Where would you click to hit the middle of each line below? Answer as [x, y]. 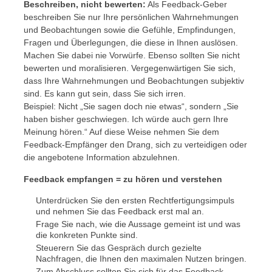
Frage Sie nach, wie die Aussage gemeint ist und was [138, 224]
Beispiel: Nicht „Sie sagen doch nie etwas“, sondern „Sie [131, 106]
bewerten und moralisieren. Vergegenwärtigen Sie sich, [129, 68]
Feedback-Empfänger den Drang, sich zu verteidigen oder [135, 144]
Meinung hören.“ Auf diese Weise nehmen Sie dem [121, 132]
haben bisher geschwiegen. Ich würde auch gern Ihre [126, 119]
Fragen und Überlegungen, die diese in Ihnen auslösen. [131, 42]
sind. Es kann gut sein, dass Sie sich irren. [104, 93]
